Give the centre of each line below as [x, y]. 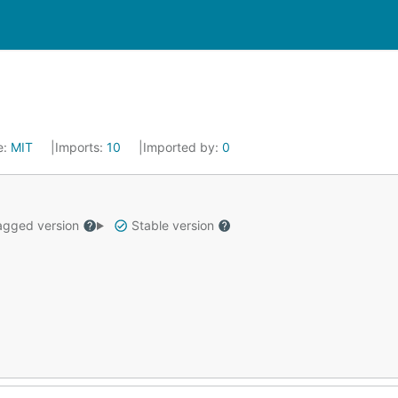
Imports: [81, 147]
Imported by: [183, 147]
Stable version [172, 225]
